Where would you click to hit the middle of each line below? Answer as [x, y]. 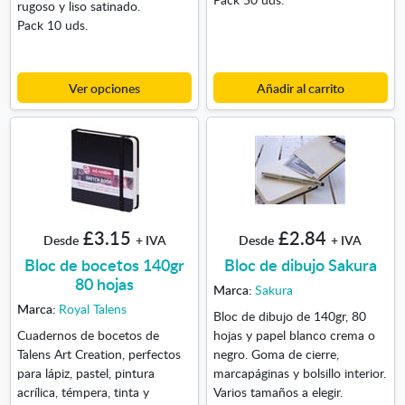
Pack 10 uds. [52, 24]
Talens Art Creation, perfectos [99, 353]
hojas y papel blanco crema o [294, 334]
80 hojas [105, 284]
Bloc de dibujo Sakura [300, 265]
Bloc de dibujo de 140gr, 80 [289, 315]
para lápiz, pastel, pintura [85, 372]
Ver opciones [105, 87]
